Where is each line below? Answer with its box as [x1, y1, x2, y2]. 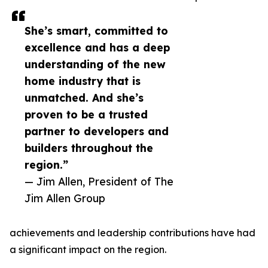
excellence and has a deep [25, 41, 170, 54]
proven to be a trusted [25, 108, 148, 121]
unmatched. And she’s [25, 91, 144, 105]
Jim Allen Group [25, 191, 105, 205]
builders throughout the [25, 141, 153, 155]
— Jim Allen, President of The [25, 175, 173, 188]
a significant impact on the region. [10, 243, 166, 256]
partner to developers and [25, 124, 169, 138]
